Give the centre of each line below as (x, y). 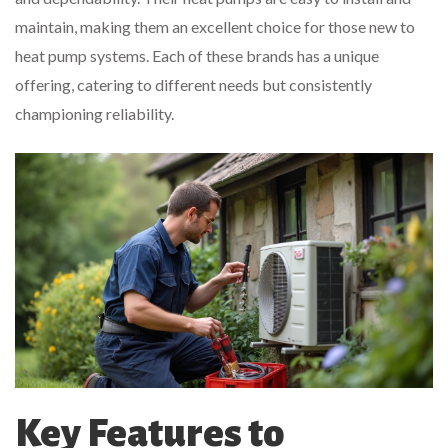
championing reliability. (94, 114)
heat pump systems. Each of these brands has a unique (197, 56)
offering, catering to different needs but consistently (193, 85)
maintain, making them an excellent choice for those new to (215, 27)
